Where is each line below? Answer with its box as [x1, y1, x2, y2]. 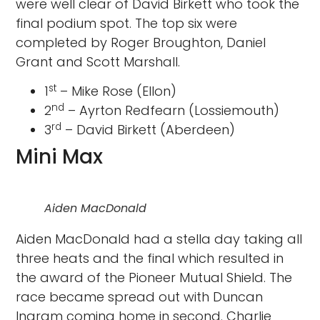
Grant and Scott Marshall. [16, 52, 181, 71]
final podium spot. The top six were [16, 14, 238, 32]
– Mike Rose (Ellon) [56, 82, 177, 101]
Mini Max [16, 143, 104, 171]
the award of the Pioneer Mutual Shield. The [16, 269, 293, 287]
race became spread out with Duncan [16, 288, 264, 306]
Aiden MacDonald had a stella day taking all [16, 230, 303, 249]
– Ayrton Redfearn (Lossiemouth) [64, 101, 280, 120]
